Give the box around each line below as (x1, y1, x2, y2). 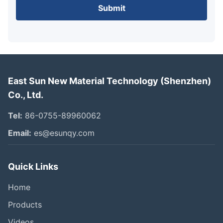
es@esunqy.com (31, 127, 95, 138)
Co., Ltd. (8, 89, 43, 100)
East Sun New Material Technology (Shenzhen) (8, 75, 211, 86)
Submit (98, 2, 125, 13)
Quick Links (8, 161, 58, 172)
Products (8, 199, 42, 210)
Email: (8, 127, 31, 138)
